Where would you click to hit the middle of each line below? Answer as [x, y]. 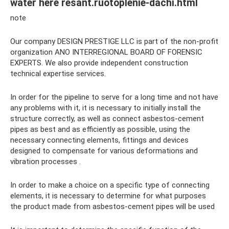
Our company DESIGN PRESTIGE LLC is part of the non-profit [114, 42]
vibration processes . [45, 162]
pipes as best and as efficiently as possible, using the [100, 130]
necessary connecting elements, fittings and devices [99, 140]
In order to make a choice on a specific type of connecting [110, 185]
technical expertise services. [58, 74]
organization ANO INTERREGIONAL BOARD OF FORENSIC [106, 52]
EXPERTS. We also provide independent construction [99, 63]
